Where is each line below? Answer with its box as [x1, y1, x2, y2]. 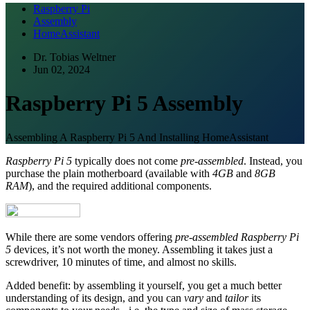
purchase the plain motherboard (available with [6, 167, 212, 179]
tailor [225, 291, 248, 304]
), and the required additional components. [28, 179, 212, 192]
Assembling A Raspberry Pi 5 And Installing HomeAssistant [6, 131, 268, 143]
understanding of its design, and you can [6, 291, 184, 304]
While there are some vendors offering [6, 230, 175, 243]
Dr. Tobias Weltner [33, 51, 116, 63]
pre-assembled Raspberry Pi [175, 230, 299, 243]
